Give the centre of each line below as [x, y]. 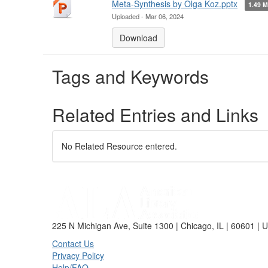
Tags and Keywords [130, 76]
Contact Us [73, 243]
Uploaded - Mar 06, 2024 [148, 16]
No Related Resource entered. [119, 146]
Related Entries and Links [155, 115]
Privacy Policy [78, 255]
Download [138, 38]
